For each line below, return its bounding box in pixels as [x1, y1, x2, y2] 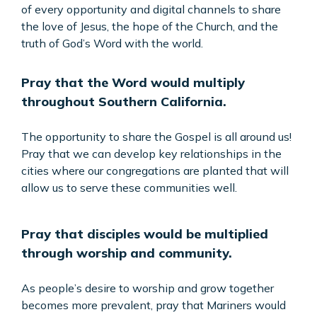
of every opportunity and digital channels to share [21, 2, 281, 17]
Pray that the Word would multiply [21, 74, 245, 91]
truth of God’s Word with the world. [21, 36, 203, 51]
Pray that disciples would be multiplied [21, 226, 268, 243]
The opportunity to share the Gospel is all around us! [21, 129, 292, 144]
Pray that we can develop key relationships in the [21, 146, 282, 161]
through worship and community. [21, 245, 232, 262]
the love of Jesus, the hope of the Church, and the [21, 19, 278, 34]
